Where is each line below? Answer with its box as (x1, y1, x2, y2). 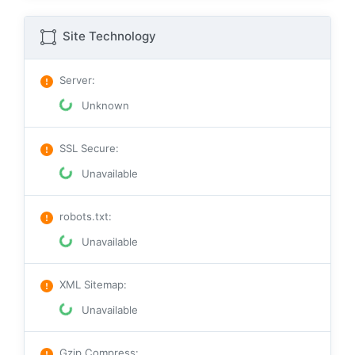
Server (59, 74, 92, 87)
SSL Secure (59, 142, 116, 155)
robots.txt (59, 210, 109, 223)
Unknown (78, 99, 129, 113)
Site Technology (59, 29, 156, 44)
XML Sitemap (59, 278, 124, 292)
